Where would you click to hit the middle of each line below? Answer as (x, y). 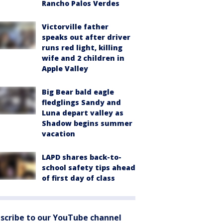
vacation (58, 134)
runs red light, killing (82, 48)
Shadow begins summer (87, 123)
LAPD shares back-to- (82, 157)
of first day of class (78, 178)
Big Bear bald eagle (78, 92)
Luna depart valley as (83, 113)
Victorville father (75, 27)
